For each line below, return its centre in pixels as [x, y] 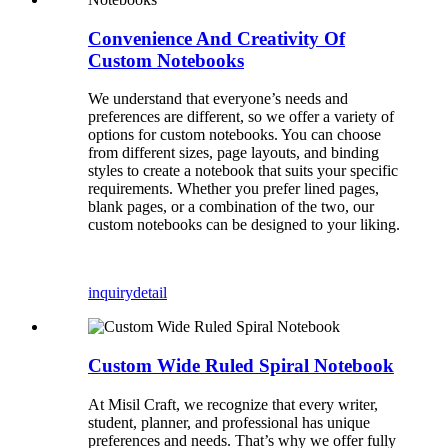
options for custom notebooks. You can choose [234, 135]
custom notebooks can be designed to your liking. [244, 225]
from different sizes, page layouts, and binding [233, 153]
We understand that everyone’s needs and [218, 99]
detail [150, 293]
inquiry [110, 293]
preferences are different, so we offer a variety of [241, 117]
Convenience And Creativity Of [216, 38]
